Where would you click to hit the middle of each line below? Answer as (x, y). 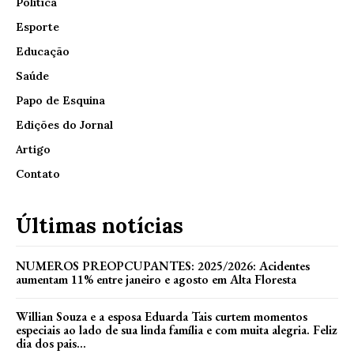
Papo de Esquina (60, 101)
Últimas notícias (100, 226)
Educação (43, 52)
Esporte (38, 27)
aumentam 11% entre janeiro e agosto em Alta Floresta (156, 280)
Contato (38, 174)
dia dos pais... (51, 344)
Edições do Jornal (64, 125)
